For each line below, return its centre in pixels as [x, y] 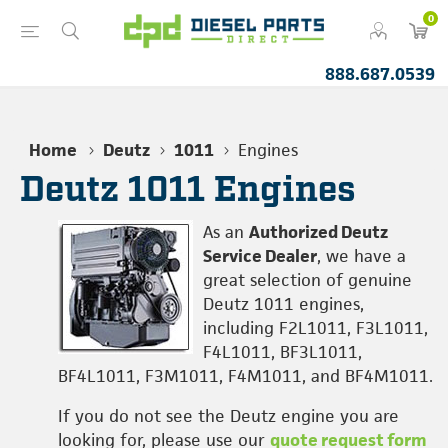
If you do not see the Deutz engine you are [228, 416]
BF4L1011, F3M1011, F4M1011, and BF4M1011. [245, 376]
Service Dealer [260, 256]
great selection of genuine [307, 280]
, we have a [361, 256]
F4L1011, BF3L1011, [282, 352]
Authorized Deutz [318, 232]
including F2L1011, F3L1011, [315, 328]
